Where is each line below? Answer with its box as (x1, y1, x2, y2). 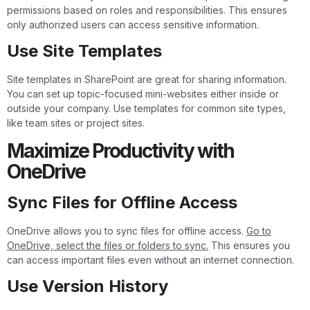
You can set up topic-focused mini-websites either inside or (7, 88, 279, 100)
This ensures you (208, 239, 290, 251)
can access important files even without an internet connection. (7, 253, 294, 266)
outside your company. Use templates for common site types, (7, 102, 286, 115)
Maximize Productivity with (7, 138, 234, 163)
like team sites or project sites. (7, 117, 147, 129)
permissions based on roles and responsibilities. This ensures (7, 3, 287, 16)
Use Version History (7, 276, 168, 297)
